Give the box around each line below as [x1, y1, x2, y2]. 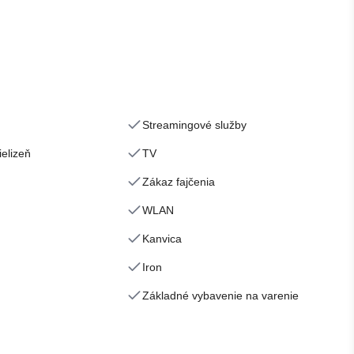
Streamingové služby [142, 119, 247, 131]
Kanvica [142, 232, 182, 245]
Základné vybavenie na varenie [142, 289, 299, 302]
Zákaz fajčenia [142, 175, 215, 188]
